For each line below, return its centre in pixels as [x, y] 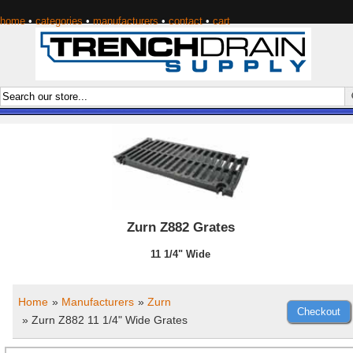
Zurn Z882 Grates [180, 227]
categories [59, 20]
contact [186, 20]
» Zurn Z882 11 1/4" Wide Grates [105, 320]
